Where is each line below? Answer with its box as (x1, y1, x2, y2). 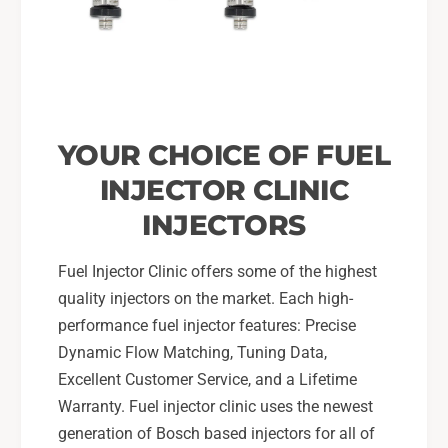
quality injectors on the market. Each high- (57, 289, 354, 309)
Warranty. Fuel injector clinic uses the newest (57, 397, 374, 417)
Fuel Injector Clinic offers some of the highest (57, 262, 378, 282)
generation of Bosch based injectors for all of (57, 424, 376, 444)
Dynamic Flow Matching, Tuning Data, (57, 343, 328, 363)
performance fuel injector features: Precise (57, 316, 357, 336)
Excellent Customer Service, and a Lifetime (57, 370, 358, 390)
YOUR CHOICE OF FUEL (57, 137, 391, 172)
